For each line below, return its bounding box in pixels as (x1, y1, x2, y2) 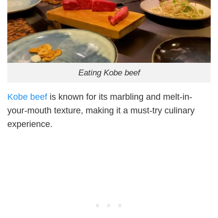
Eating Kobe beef (78, 68, 140, 78)
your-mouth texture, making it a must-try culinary (7, 105, 195, 115)
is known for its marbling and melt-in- (50, 91, 192, 102)
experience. (7, 119, 53, 129)
